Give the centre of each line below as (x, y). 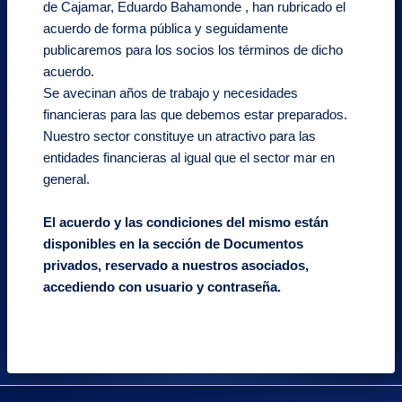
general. (66, 179)
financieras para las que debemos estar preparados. (195, 115)
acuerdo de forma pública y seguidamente (166, 29)
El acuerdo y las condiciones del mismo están (186, 223)
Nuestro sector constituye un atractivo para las (179, 136)
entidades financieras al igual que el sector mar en (189, 158)
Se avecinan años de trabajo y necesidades (170, 93)
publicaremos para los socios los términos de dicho (193, 50)
